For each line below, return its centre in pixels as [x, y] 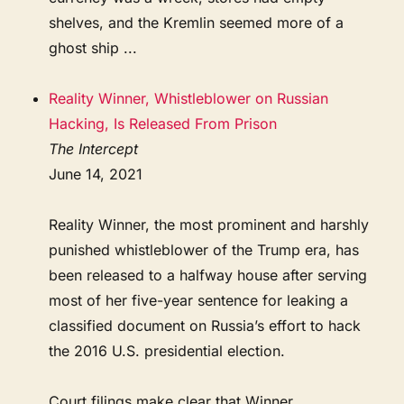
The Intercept [94, 148]
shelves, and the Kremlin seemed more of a [197, 22]
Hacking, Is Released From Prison [163, 123]
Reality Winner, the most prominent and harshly [209, 224]
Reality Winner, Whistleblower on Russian [189, 98]
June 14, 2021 [96, 174]
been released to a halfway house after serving [208, 275]
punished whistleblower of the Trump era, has [204, 249]
